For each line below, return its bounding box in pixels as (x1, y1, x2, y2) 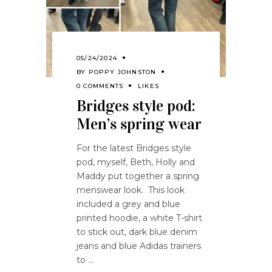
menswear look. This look (76, 185, 185, 196)
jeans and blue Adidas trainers (76, 240, 201, 252)
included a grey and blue (76, 199, 180, 210)
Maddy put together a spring (76, 171, 199, 182)
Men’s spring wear (76, 115, 202, 134)
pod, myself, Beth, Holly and (76, 157, 195, 168)
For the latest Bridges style (76, 143, 191, 154)
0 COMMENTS (76, 82, 123, 90)
